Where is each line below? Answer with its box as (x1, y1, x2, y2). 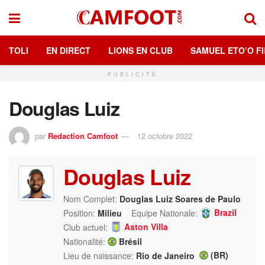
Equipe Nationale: (131, 206, 198, 219)
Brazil (214, 206, 237, 219)
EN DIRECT (46, 44, 91, 56)
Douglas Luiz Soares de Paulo (119, 192, 241, 205)
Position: (63, 206, 95, 219)
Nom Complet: (63, 192, 117, 205)
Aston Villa (124, 221, 168, 233)
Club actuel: (63, 221, 108, 233)
